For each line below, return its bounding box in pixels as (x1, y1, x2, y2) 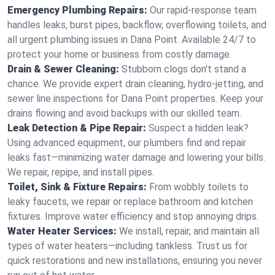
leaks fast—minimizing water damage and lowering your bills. (7, 152, 265, 163)
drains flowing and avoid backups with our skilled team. (7, 107, 241, 119)
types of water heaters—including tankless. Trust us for (7, 240, 247, 252)
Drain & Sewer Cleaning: (7, 63, 119, 75)
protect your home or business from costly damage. (7, 48, 231, 60)
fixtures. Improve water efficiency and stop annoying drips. (7, 211, 258, 222)
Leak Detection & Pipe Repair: (7, 122, 146, 134)
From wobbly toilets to (149, 181, 249, 193)
